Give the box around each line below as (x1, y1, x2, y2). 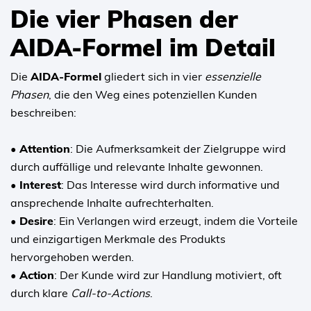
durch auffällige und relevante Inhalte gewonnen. (10, 159, 263, 174)
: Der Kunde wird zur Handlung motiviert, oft (54, 267, 282, 282)
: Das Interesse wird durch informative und (61, 177, 280, 192)
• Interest (10, 177, 61, 192)
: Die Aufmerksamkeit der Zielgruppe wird (70, 141, 286, 155)
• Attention (10, 141, 70, 155)
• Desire (10, 213, 53, 228)
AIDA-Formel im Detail (10, 32, 276, 62)
